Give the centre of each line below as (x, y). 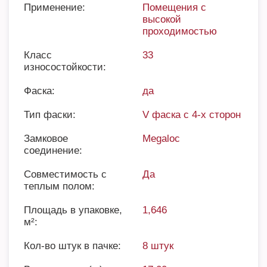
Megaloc (161, 139)
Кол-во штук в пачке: (72, 246)
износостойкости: (65, 67)
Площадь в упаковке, (73, 210)
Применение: (55, 7)
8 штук (158, 246)
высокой (162, 19)
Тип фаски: (50, 115)
